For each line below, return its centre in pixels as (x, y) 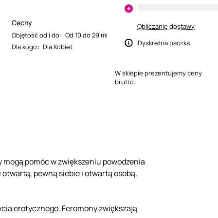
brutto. (125, 82)
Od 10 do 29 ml (86, 35)
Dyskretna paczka (164, 43)
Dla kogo (24, 47)
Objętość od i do (36, 35)
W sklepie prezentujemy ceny (158, 73)
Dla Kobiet (58, 47)
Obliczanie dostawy (166, 26)
